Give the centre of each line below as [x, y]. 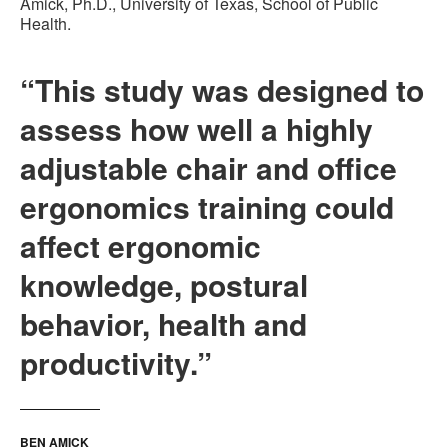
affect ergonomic [140, 246]
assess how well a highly [196, 129]
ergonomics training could [207, 207]
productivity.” [116, 363]
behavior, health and [163, 324]
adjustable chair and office [208, 168]
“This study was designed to [222, 90]
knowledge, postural [164, 285]
